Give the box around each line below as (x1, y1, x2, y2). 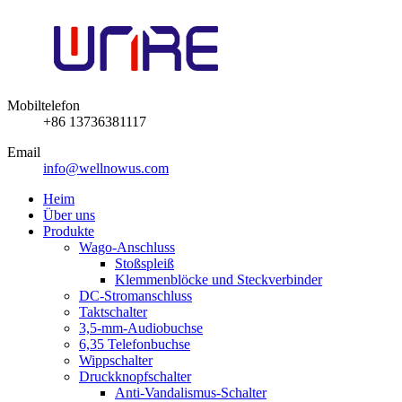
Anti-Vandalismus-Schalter (115, 385, 267, 400)
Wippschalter (79, 353, 153, 368)
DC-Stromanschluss (79, 288, 192, 303)
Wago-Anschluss (79, 240, 175, 255)
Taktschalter (79, 304, 147, 319)
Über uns (43, 207, 95, 223)
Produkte (43, 223, 94, 239)
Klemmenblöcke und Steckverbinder (115, 272, 322, 287)
